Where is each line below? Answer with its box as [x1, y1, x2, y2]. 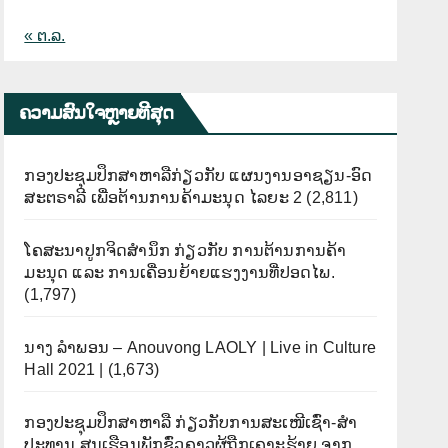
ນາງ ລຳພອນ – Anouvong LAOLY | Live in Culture [24, 338, 376, 356]
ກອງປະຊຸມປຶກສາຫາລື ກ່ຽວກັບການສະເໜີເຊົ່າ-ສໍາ [24, 413, 357, 431]
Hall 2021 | [24, 360, 104, 378]
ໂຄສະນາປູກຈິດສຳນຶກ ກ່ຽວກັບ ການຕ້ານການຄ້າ [24, 241, 347, 259]
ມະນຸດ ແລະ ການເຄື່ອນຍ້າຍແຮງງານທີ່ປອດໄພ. [24, 263, 335, 281]
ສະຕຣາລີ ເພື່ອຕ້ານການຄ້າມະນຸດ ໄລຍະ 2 [24, 188, 303, 206]
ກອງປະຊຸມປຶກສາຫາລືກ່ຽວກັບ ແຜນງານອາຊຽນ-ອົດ [24, 166, 373, 184]
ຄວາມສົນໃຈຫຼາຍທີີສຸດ [19, 101, 173, 124]
